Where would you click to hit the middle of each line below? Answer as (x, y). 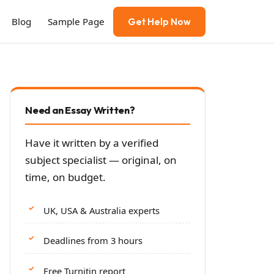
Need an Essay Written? (80, 110)
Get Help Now (159, 21)
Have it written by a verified (92, 143)
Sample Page (76, 21)
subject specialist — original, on (101, 160)
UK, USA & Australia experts (102, 210)
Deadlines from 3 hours (93, 241)
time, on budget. (65, 177)
